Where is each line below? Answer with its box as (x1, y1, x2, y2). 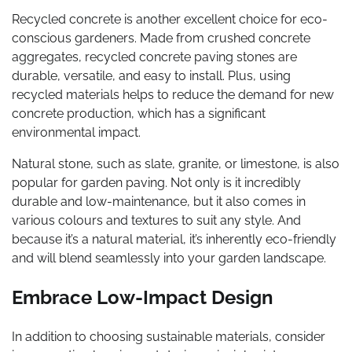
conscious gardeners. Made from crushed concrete (12, 30, 310, 46)
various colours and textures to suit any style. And (12, 212, 301, 228)
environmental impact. (12, 124, 141, 140)
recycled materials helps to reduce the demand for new (12, 86, 334, 102)
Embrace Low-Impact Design (12, 285, 273, 309)
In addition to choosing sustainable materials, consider (12, 328, 325, 344)
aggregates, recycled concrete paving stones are (12, 49, 297, 64)
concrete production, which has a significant (12, 105, 266, 121)
